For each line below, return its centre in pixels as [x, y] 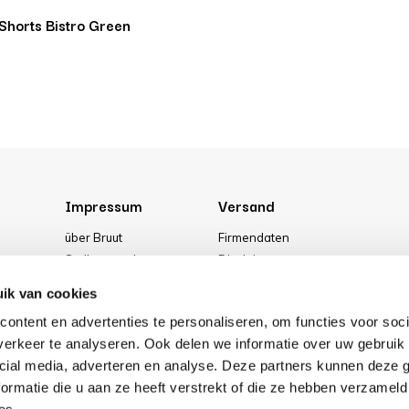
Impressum [103, 205]
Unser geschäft [107, 303]
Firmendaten [253, 237]
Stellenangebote [111, 259]
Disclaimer [247, 259]
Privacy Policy [257, 303]
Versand [246, 205]
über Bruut [93, 237]
